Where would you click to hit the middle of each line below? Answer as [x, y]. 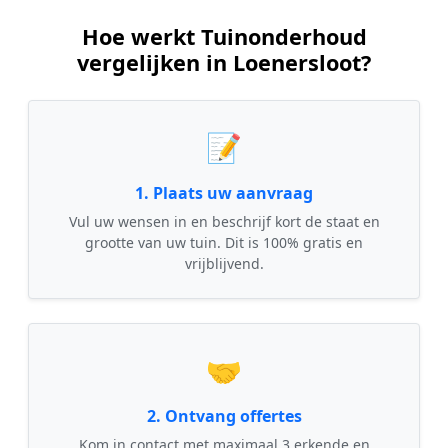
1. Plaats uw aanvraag [224, 192]
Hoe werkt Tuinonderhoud [224, 36]
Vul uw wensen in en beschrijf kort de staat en [224, 221]
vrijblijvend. [224, 263]
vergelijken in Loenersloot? [224, 62]
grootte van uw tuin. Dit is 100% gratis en [224, 242]
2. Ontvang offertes [224, 415]
